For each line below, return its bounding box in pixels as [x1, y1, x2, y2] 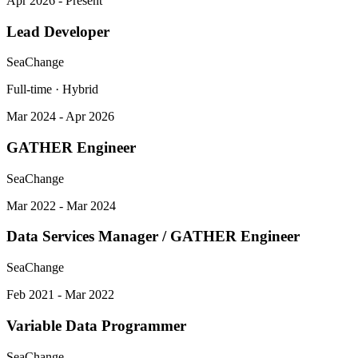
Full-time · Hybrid [6, 82, 98, 97]
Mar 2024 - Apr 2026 [6, 109, 114, 124]
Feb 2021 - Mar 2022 [6, 288, 114, 302]
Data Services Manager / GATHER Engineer [6, 228, 300, 245]
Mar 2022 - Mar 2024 [6, 198, 116, 213]
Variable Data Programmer [6, 316, 186, 334]
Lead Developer [6, 22, 109, 40]
